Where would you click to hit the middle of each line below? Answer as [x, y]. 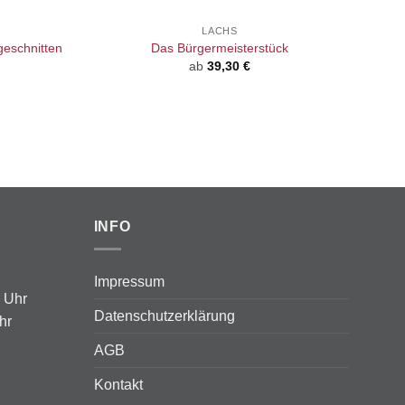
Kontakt [118, 385]
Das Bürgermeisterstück [219, 47]
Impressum [129, 282]
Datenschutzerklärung [164, 316]
